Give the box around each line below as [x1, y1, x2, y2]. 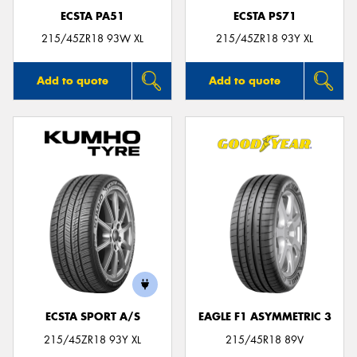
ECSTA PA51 [61, 9, 124, 23]
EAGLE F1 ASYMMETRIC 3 [198, 310, 331, 324]
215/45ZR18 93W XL [41, 32, 143, 46]
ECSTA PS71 [233, 9, 296, 23]
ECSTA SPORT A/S [45, 310, 140, 324]
